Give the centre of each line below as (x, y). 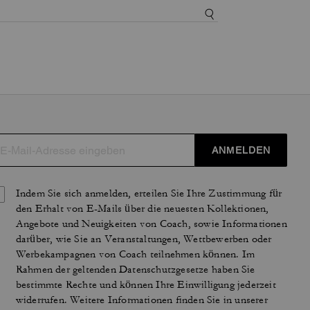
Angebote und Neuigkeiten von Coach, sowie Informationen (151, 224)
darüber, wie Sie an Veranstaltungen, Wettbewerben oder (144, 239)
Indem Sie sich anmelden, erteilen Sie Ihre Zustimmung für (149, 193)
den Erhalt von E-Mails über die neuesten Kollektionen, (142, 209)
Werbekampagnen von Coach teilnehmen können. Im (135, 254)
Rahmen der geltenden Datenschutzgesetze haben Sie (135, 270)
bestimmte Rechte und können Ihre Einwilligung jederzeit (146, 285)
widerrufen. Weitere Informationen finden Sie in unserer (142, 300)
